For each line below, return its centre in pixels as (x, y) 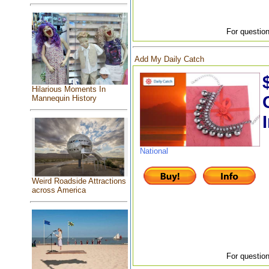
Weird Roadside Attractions (79, 181)
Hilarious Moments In (68, 89)
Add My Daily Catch (169, 59)
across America (59, 190)
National (154, 151)
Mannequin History (64, 98)
